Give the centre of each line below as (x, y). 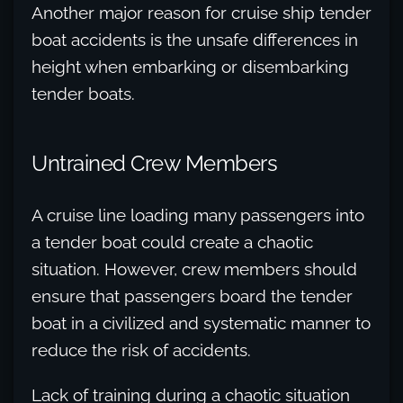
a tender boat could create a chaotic (172, 242)
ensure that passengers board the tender (192, 296)
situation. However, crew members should (194, 269)
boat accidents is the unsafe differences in (195, 40)
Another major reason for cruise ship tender (201, 13)
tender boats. (83, 94)
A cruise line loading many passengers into (198, 215)
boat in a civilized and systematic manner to (201, 323)
